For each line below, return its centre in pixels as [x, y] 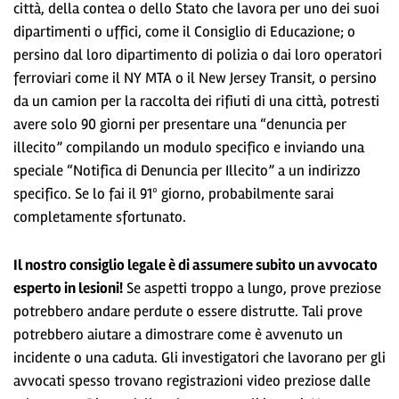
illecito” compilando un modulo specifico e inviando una [189, 147]
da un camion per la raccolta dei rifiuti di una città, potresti [196, 101]
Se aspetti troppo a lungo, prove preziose [252, 288]
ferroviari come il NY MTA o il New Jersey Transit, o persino [195, 77]
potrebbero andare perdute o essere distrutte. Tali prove [188, 311]
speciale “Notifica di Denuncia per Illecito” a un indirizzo [187, 170]
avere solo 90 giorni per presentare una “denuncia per [180, 124]
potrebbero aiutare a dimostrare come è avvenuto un [178, 334]
